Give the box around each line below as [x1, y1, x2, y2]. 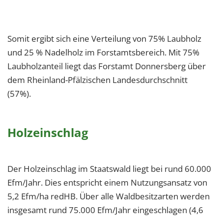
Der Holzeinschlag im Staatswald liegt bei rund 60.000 [7, 163, 211, 175]
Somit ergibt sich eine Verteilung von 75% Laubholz [7, 33, 201, 45]
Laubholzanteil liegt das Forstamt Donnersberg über [7, 60, 206, 72]
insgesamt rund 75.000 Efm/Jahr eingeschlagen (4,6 [7, 204, 203, 216]
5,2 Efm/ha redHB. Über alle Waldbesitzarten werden [7, 191, 210, 202]
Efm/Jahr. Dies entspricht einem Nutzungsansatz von [7, 177, 207, 189]
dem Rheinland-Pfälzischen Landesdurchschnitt [7, 74, 188, 86]
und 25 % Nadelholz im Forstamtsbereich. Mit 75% [7, 47, 199, 58]
